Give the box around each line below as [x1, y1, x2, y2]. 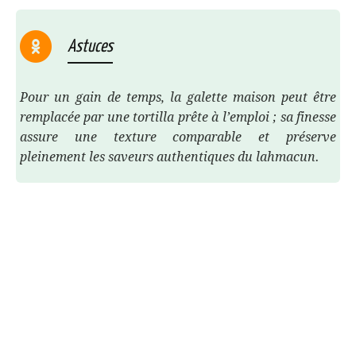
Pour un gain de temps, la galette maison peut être [20, 90, 336, 106]
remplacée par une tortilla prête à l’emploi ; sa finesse [20, 110, 336, 126]
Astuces [68, 38, 113, 56]
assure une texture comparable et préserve [20, 130, 336, 145]
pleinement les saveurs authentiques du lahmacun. [20, 149, 319, 165]
